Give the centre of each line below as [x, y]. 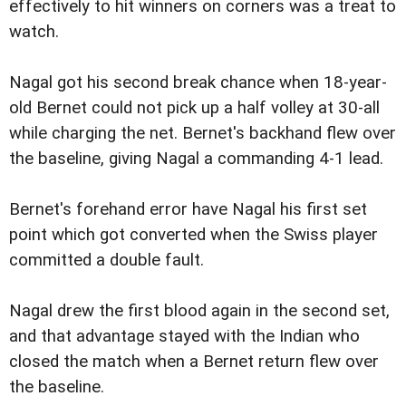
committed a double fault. [106, 260]
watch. [34, 31]
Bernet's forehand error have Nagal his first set [188, 209]
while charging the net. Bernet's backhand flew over [203, 133]
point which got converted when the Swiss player [193, 234]
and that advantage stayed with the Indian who [184, 336]
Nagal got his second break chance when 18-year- [198, 82]
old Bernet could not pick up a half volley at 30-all [194, 107]
